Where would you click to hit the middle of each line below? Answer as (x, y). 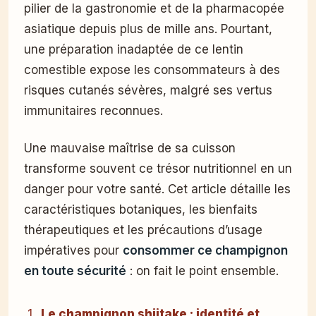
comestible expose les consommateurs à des (152, 69)
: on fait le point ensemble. (202, 271)
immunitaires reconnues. (93, 110)
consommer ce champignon (205, 250)
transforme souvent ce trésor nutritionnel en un (158, 168)
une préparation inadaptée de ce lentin (134, 49)
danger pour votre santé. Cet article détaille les (157, 189)
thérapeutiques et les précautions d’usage (143, 230)
